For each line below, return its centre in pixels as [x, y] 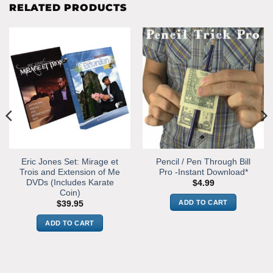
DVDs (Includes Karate [70, 182]
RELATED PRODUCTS [68, 8]
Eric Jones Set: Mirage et [70, 161]
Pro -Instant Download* [203, 172]
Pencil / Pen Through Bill [203, 161]
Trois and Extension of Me [70, 172]
